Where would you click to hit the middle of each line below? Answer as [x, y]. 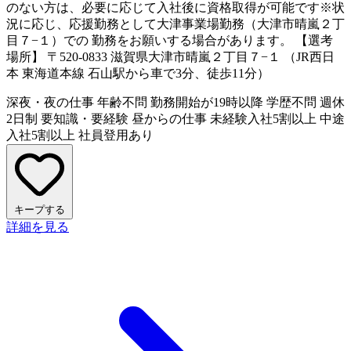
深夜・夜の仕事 [50, 103]
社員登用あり [116, 136]
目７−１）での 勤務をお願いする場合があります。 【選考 [170, 41]
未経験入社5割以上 [263, 119]
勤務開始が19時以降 [207, 103]
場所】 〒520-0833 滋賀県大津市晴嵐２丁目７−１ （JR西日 [170, 57]
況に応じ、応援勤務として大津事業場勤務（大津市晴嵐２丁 [175, 24]
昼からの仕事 [169, 119]
